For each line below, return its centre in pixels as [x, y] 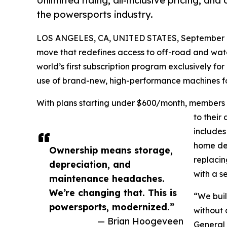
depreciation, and [90, 164]
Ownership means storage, [111, 150]
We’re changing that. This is [113, 193]
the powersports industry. [95, 14]
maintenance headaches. [107, 179]
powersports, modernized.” [112, 207]
